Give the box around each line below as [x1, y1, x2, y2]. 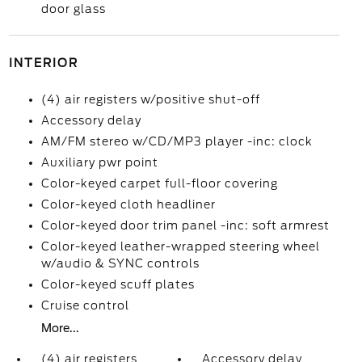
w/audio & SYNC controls [40, 257, 200, 270]
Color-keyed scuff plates [40, 278, 195, 291]
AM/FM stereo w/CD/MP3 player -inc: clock [40, 135, 313, 148]
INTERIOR [8, 57, 78, 69]
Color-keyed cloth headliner [40, 198, 216, 211]
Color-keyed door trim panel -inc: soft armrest [40, 219, 330, 232]
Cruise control [40, 299, 129, 312]
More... [40, 322, 79, 335]
